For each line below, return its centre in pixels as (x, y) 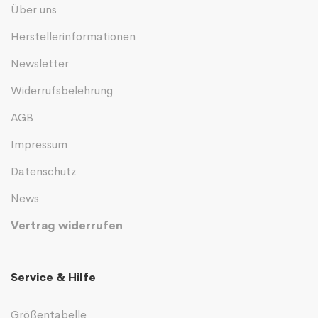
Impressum (39, 144)
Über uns (34, 9)
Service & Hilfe (53, 277)
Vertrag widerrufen (67, 225)
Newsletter (40, 63)
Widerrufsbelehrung (62, 90)
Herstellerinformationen (73, 36)
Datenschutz (44, 171)
